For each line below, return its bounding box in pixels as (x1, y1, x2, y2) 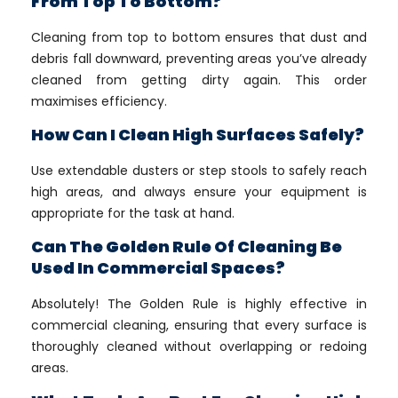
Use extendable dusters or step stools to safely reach (31, 162, 367, 179)
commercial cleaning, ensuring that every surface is (31, 316, 367, 334)
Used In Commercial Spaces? (31, 257, 285, 279)
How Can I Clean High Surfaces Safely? (31, 123, 364, 146)
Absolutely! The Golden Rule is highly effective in (31, 295, 367, 313)
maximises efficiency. (31, 92, 167, 110)
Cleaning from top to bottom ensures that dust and (31, 28, 367, 46)
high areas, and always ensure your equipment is (31, 183, 367, 201)
